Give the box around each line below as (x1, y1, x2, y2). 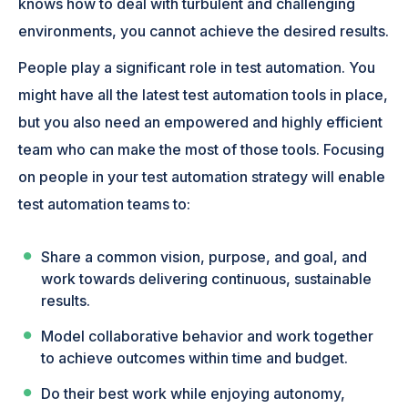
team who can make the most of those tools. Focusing (18, 139, 385, 158)
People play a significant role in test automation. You (18, 57, 376, 76)
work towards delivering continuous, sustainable (41, 270, 372, 289)
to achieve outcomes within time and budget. (41, 349, 349, 368)
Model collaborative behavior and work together (41, 327, 374, 346)
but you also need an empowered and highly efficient (18, 112, 383, 131)
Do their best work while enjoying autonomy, (41, 384, 346, 403)
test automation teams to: (18, 194, 191, 213)
